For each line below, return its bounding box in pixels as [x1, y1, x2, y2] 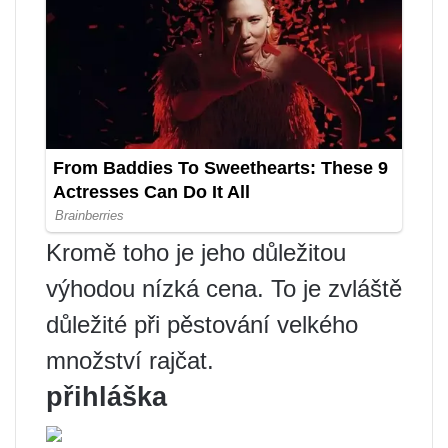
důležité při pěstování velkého [46, 311, 358, 339]
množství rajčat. [46, 347, 214, 375]
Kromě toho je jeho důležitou [46, 239, 346, 267]
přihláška [46, 382, 167, 413]
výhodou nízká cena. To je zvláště [46, 275, 402, 303]
